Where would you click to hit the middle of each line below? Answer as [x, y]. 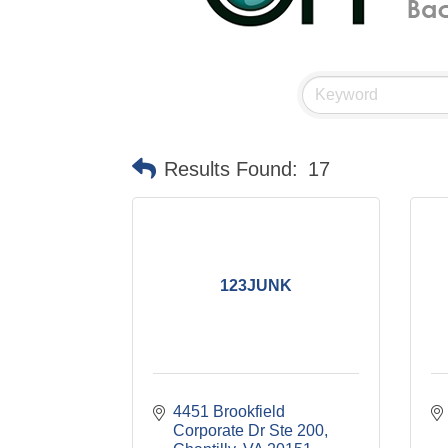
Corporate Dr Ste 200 [248, 430]
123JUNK [255, 285]
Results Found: [231, 169]
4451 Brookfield [229, 411]
